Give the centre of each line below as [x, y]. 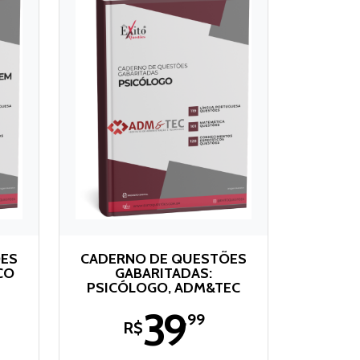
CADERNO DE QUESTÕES [164, 258]
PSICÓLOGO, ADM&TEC [164, 287]
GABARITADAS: [164, 273]
